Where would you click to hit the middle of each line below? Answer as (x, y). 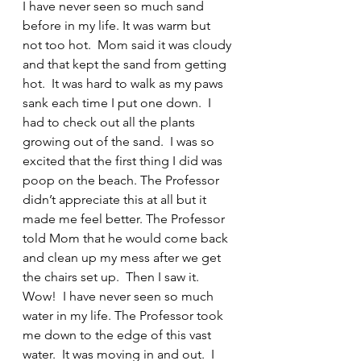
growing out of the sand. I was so (120, 141)
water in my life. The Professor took (124, 315)
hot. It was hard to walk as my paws (124, 83)
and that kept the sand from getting (126, 64)
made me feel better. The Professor (125, 219)
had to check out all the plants (110, 122)
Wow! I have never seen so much (120, 296)
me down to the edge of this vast (118, 335)
